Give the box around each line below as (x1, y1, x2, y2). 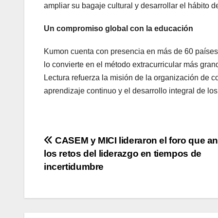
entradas (43, 174, 108, 194)
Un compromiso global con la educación (44, 24, 193, 33)
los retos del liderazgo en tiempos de (44, 148, 201, 159)
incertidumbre (44, 162, 104, 172)
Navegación (43, 134, 131, 154)
